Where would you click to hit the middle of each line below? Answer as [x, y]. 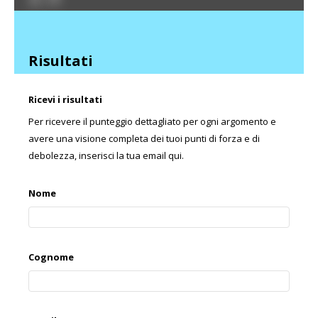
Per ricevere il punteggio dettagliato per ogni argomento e [152, 122]
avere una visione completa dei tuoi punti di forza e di [144, 139]
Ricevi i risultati [65, 100]
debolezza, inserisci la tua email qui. [106, 156]
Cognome [51, 257]
